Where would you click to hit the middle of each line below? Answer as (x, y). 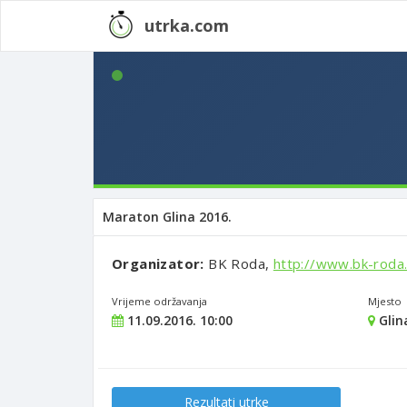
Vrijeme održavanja (159, 301)
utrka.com (187, 25)
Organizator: (160, 263)
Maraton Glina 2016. (167, 217)
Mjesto (385, 301)
